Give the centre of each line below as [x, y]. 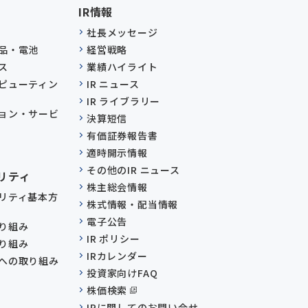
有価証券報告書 [122, 136]
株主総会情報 [117, 187]
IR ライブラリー [123, 101]
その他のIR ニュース [133, 170]
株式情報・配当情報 [132, 205]
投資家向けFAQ [122, 273]
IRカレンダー [117, 256]
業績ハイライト [122, 67]
